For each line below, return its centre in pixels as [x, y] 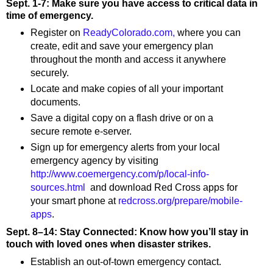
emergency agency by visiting [94, 161]
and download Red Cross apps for [161, 188]
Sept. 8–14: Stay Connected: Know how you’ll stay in [127, 232]
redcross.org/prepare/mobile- [180, 201]
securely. [49, 73]
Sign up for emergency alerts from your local [125, 147]
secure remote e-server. [81, 132]
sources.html [58, 188]
